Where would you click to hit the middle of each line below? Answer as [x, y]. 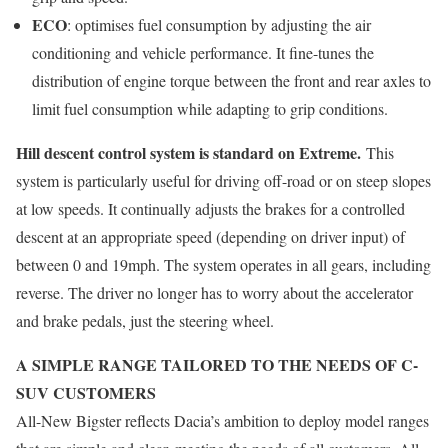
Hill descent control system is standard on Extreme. [188, 152]
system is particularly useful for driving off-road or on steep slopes [223, 180]
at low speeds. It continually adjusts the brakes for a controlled [210, 208]
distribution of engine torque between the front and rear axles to [231, 80]
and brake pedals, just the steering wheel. [145, 320]
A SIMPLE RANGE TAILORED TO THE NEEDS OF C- [217, 364]
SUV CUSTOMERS [86, 392]
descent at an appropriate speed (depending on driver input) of [210, 236]
